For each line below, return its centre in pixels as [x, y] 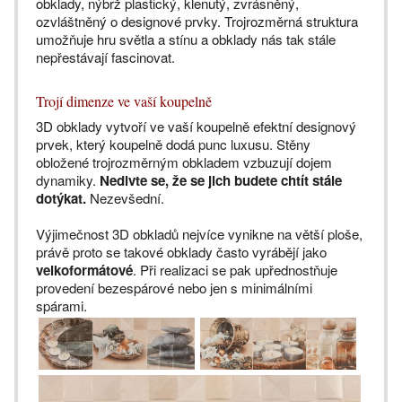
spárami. [61, 306]
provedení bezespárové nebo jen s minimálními [174, 288]
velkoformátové [84, 271]
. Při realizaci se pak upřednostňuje [235, 270]
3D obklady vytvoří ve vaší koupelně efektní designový [196, 127]
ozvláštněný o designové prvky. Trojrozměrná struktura [197, 22]
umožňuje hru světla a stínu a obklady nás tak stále [186, 39]
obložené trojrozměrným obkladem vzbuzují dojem [184, 162]
